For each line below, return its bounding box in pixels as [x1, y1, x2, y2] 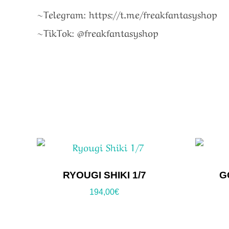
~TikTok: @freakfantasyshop [37, 25, 158, 40]
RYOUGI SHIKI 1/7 [62, 169, 146, 180]
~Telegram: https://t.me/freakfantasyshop [37, 7, 217, 21]
